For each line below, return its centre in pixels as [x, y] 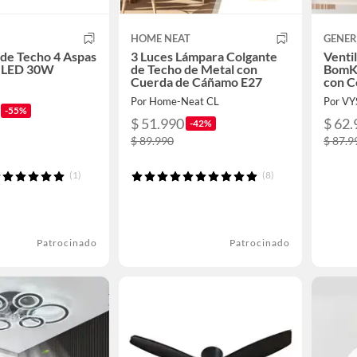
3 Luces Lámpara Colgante [204, 56]
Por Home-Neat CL [175, 101]
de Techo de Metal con [194, 69]
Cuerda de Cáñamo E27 [196, 82]
